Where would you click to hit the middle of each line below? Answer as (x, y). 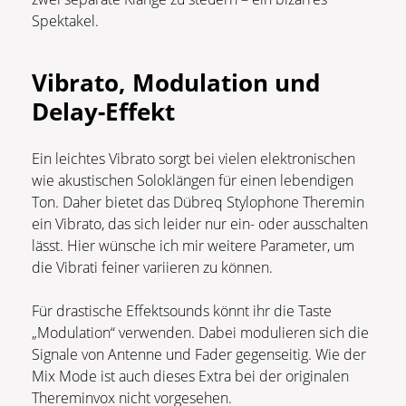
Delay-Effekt (103, 112)
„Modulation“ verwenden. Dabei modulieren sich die (200, 333)
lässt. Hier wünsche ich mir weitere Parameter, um (193, 246)
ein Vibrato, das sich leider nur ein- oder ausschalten (200, 224)
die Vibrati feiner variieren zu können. (152, 268)
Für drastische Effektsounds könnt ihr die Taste (182, 311)
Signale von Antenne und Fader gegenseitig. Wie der (199, 355)
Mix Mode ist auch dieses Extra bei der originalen (190, 377)
